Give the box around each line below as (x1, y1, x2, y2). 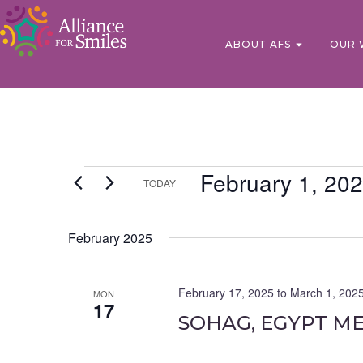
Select (199, 196, 238, 212)
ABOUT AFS (225, 37, 291, 50)
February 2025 (68, 228, 152, 248)
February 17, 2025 (177, 284, 274, 301)
